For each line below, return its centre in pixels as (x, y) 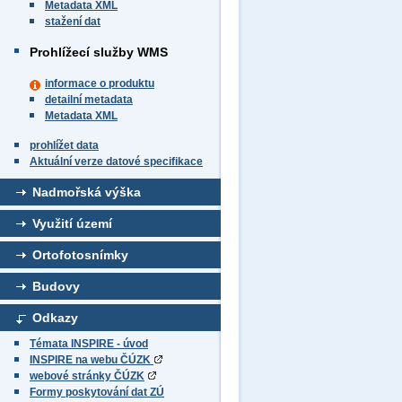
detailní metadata (89, 100)
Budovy (56, 286)
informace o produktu (100, 83)
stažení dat (73, 22)
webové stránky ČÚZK (87, 376)
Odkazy (55, 318)
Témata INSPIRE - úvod (89, 344)
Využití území (72, 223)
